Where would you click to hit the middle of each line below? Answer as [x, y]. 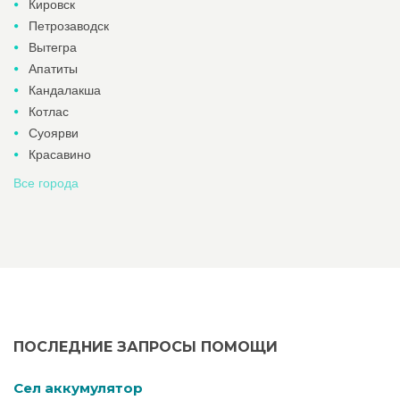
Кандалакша [65, 90]
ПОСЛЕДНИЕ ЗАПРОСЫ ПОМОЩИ [146, 347]
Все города [46, 183]
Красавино [60, 154]
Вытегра [53, 47]
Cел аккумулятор [78, 388]
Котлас [49, 112]
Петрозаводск [69, 26]
